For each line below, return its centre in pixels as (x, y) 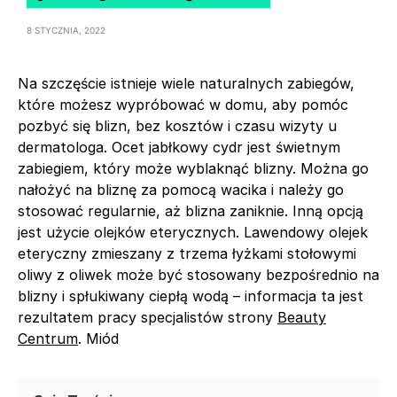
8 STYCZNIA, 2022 (66, 30)
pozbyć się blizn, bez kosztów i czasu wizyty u (177, 125)
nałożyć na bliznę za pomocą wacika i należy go (181, 189)
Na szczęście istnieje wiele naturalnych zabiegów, (186, 83)
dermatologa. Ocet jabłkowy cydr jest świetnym (179, 147)
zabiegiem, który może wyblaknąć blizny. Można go (193, 168)
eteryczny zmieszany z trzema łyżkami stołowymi (187, 253)
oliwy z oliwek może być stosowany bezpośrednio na (198, 274)
